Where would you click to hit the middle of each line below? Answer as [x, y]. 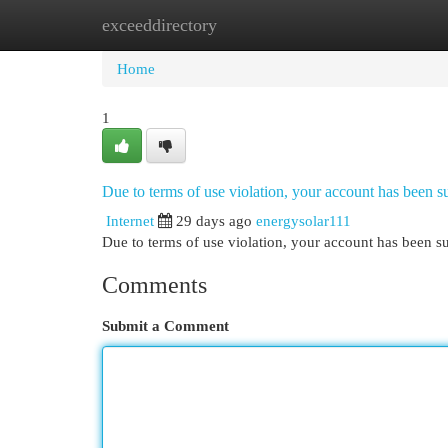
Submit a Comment [165, 325]
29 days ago [214, 220]
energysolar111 [303, 220]
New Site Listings [254, 24]
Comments [154, 285]
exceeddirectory [159, 25]
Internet [130, 220]
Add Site [366, 24]
